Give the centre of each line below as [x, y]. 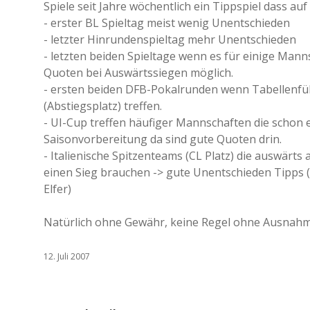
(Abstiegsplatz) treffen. [103, 106]
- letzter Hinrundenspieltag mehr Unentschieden [170, 39]
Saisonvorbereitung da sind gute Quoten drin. [163, 139]
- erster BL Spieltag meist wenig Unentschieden [167, 23]
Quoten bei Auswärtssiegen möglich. [138, 73]
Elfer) [57, 189]
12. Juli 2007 [67, 256]
